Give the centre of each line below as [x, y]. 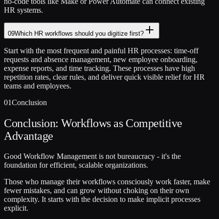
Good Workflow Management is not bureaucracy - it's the [92, 156]
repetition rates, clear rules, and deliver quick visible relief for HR [104, 77]
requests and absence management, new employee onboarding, [101, 59]
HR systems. [23, 10]
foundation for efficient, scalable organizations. [76, 165]
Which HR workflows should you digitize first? [79, 33]
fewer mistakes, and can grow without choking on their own [97, 190]
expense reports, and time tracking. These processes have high [99, 68]
